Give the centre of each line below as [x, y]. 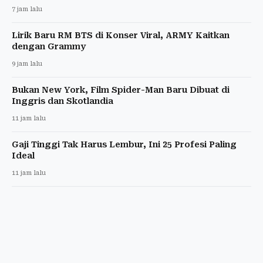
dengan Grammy [49, 47]
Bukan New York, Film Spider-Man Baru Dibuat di [121, 90]
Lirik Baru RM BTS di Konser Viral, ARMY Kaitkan [121, 36]
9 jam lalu [27, 64]
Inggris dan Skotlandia [63, 101]
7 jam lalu [27, 9]
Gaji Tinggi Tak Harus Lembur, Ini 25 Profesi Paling [124, 145]
